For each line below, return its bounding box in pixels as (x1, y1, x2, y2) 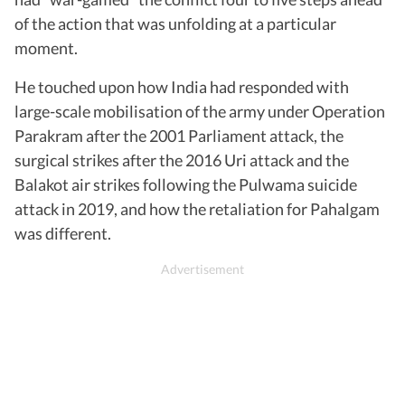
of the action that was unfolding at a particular (14, 13, 336, 33)
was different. (14, 222, 111, 243)
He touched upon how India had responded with (14, 76, 349, 97)
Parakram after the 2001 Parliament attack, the (14, 125, 344, 146)
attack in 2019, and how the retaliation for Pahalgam (14, 198, 380, 219)
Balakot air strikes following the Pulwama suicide (14, 174, 357, 194)
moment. (14, 37, 78, 58)
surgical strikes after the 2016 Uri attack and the (14, 149, 349, 170)
